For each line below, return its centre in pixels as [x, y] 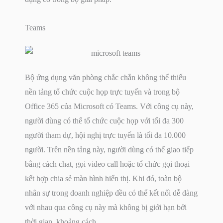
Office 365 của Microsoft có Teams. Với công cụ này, [109, 106]
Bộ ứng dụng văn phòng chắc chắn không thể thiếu [106, 77]
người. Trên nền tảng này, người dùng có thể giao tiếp [109, 149]
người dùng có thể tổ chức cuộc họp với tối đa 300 [104, 120]
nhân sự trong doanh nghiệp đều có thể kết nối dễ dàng [111, 193]
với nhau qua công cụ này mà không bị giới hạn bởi [106, 207]
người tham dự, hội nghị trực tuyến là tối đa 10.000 [105, 135]
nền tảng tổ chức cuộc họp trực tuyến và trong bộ [102, 92]
